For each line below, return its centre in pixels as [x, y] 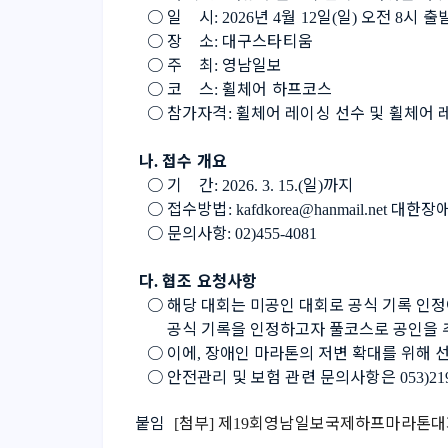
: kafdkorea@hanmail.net [309, 209]
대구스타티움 [267, 40]
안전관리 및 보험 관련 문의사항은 [283, 376]
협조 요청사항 [210, 280]
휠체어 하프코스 [277, 88]
